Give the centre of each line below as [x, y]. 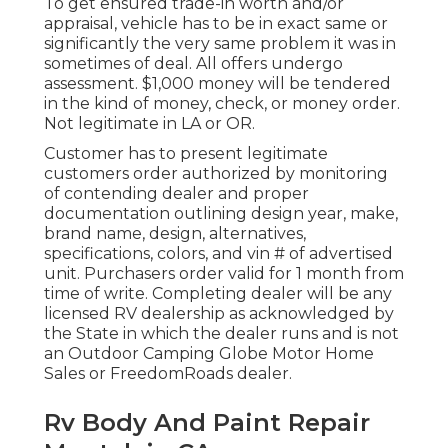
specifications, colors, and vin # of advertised [218, 253]
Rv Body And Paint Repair [207, 422]
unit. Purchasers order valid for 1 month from [224, 273]
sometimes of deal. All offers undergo [193, 63]
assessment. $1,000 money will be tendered [217, 83]
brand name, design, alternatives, [175, 233]
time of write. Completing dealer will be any [218, 293]
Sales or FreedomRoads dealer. [168, 373]
